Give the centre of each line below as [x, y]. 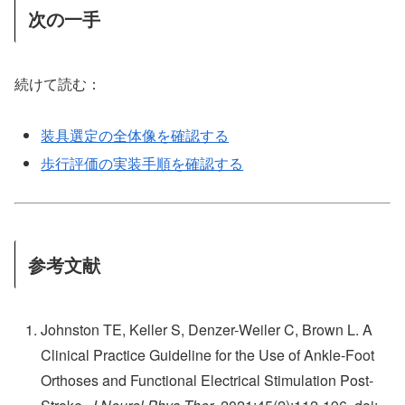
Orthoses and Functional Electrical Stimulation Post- [207, 381]
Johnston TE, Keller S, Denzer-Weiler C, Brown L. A [207, 330]
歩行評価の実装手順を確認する [142, 163]
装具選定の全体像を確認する [135, 135]
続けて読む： [58, 83]
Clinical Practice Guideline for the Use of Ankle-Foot [208, 355]
